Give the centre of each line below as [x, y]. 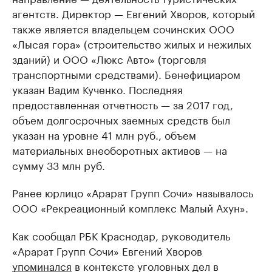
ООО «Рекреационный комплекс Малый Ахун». [130, 207]
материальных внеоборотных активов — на [120, 150]
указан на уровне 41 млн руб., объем [104, 134]
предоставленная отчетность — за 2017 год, [123, 104]
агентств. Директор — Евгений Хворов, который [134, 13]
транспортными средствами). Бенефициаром [126, 74]
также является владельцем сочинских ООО [123, 28]
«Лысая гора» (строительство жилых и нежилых [132, 43]
